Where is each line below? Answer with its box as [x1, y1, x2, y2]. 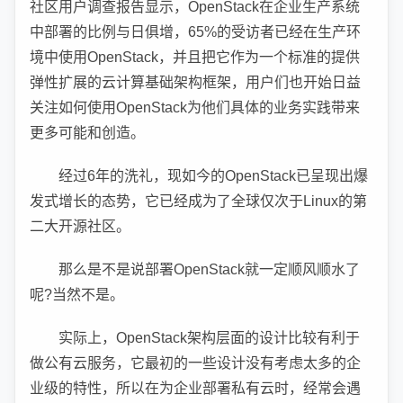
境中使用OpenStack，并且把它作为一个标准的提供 [30, 49, 360, 65]
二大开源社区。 [30, 219, 130, 234]
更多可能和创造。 [30, 125, 145, 140]
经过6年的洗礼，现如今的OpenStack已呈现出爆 [58, 168, 368, 184]
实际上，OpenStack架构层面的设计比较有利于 [58, 330, 360, 345]
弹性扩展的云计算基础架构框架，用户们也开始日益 [30, 75, 361, 90]
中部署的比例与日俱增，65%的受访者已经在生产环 [30, 24, 361, 40]
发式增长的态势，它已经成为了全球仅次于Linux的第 [30, 193, 367, 209]
